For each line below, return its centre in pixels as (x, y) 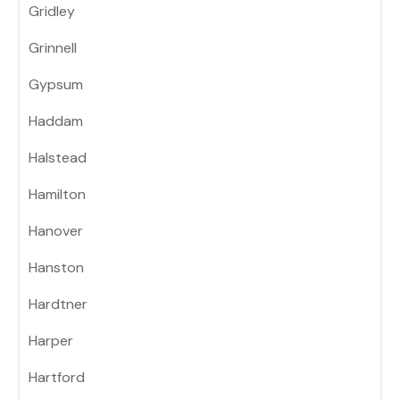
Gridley (52, 12)
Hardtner (58, 304)
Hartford (57, 378)
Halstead (58, 158)
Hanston (56, 268)
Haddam (56, 121)
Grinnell (53, 48)
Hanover (56, 231)
